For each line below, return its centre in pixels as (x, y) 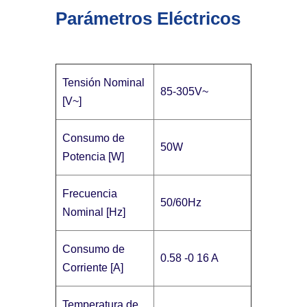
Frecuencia (90, 193)
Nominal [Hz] (94, 212)
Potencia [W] (94, 156)
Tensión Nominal (104, 82)
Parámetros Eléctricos (148, 18)
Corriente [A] (93, 267)
